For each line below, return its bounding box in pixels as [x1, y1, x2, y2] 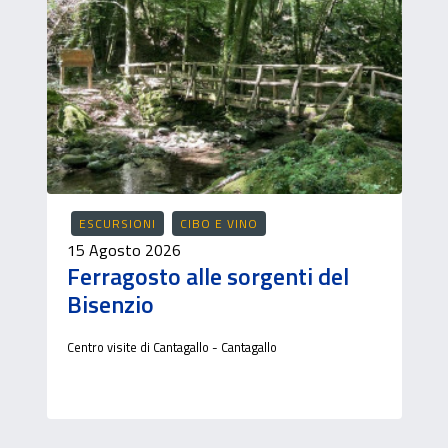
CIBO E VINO [179, 214, 258, 233]
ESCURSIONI [78, 214, 156, 233]
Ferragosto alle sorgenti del [66, 258, 349, 294]
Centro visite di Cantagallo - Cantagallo [66, 337, 277, 357]
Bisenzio [66, 286, 154, 322]
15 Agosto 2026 [66, 238, 181, 262]
